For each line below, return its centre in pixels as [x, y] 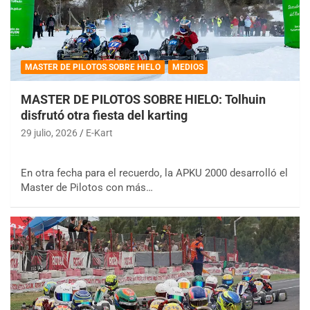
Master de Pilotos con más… [87, 188]
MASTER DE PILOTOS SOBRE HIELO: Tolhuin [143, 100]
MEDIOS [188, 67]
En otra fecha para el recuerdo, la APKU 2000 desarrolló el [154, 173]
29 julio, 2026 [49, 133]
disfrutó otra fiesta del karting [104, 116]
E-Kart [99, 133]
